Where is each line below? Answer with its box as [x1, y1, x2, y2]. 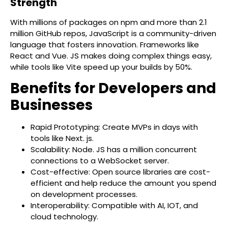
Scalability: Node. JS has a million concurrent [31, 144, 197, 155]
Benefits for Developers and [10, 78, 216, 98]
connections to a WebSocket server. [31, 155, 169, 166]
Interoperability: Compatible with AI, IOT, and [31, 200, 198, 211]
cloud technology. [31, 211, 98, 222]
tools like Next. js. [31, 133, 94, 144]
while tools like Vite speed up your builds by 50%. [10, 61, 192, 72]
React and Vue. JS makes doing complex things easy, [10, 50, 212, 61]
